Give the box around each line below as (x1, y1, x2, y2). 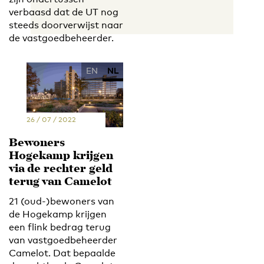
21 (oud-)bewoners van (9, 195, 114, 207)
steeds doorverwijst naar (9, 19, 123, 31)
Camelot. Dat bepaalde (9, 247, 115, 259)
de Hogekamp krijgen (9, 208, 107, 220)
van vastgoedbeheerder (9, 234, 117, 246)
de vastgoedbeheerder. (9, 32, 114, 44)
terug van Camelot (9, 173, 112, 192)
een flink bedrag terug (9, 221, 111, 233)
